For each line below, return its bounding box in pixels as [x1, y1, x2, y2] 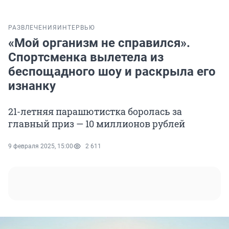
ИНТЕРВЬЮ [57, 24, 95, 32]
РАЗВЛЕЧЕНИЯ [8, 24, 57, 32]
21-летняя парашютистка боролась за [8, 105, 182, 118]
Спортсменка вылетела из [8, 50, 164, 65]
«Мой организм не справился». [8, 36, 190, 51]
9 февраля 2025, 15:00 [8, 143, 73, 150]
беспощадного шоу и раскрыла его [8, 64, 216, 79]
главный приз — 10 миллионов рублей [8, 118, 185, 130]
